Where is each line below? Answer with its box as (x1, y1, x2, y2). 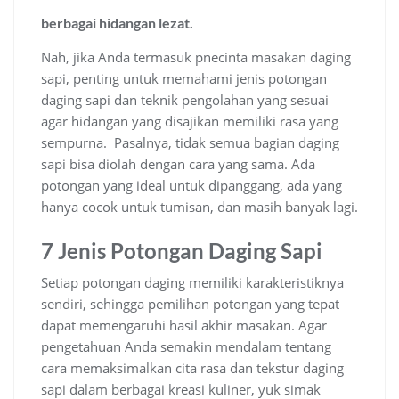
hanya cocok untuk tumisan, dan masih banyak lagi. (41, 198, 358, 216)
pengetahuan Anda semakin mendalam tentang (41, 338, 331, 356)
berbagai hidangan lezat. (41, 14, 193, 32)
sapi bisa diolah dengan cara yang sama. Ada (41, 155, 315, 174)
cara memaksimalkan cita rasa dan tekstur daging (41, 359, 344, 378)
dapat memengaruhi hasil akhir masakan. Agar (41, 316, 327, 335)
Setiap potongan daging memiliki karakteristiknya (41, 273, 344, 292)
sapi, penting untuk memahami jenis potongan (41, 69, 327, 88)
